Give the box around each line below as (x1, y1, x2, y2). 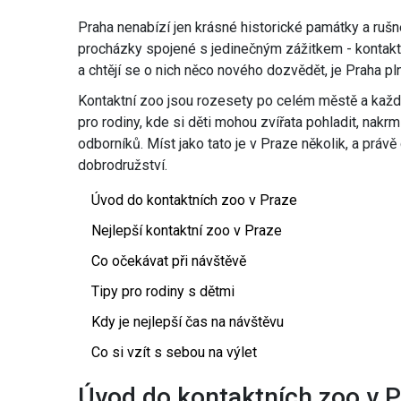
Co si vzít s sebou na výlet (91, 344, 257, 362)
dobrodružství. (78, 157, 167, 175)
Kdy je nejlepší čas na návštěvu (91, 313, 284, 331)
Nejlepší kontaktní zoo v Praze (91, 222, 282, 240)
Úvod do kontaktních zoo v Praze (91, 192, 297, 209)
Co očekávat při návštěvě (91, 252, 246, 270)
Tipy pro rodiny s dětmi (91, 283, 235, 301)
